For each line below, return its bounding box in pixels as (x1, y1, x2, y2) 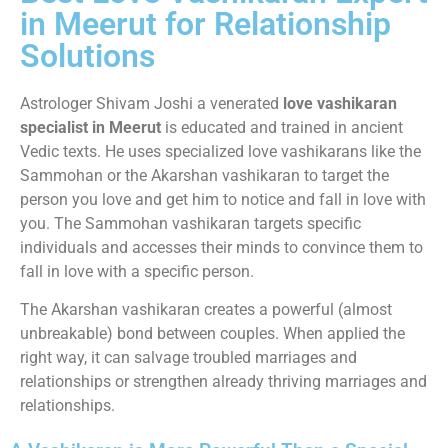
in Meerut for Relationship (20, 4, 391, 43)
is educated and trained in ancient (161, 117, 403, 137)
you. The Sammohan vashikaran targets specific (20, 213, 361, 233)
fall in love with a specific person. (20, 261, 254, 281)
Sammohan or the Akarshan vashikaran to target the (20, 165, 389, 185)
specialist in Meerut (20, 117, 161, 137)
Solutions (20, 36, 155, 75)
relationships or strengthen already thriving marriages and (20, 371, 427, 391)
